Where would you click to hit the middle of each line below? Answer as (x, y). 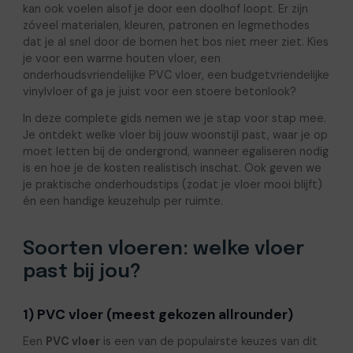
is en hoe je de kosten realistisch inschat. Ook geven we (172, 167)
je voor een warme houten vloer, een (121, 58)
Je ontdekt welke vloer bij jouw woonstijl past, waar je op (175, 134)
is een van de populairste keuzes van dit (208, 341)
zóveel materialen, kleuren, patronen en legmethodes (166, 25)
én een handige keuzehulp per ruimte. (123, 201)
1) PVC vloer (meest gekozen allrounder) (158, 314)
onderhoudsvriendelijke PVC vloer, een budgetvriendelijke (176, 74)
